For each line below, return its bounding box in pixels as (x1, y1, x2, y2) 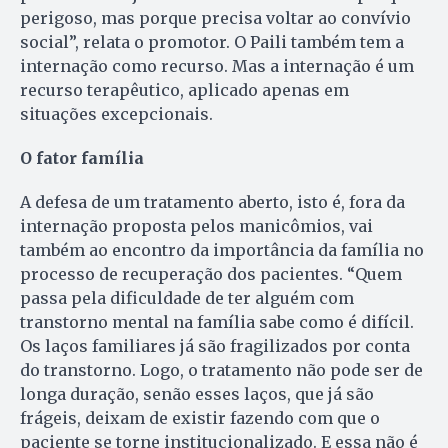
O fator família (20, 147, 144, 168)
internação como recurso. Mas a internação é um (20, 55, 414, 76)
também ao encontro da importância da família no (20, 239, 424, 260)
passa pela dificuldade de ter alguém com (20, 287, 354, 308)
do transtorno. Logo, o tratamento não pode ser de (20, 359, 423, 380)
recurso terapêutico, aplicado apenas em (20, 79, 349, 100)
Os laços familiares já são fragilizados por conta (20, 335, 410, 356)
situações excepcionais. (20, 103, 213, 124)
